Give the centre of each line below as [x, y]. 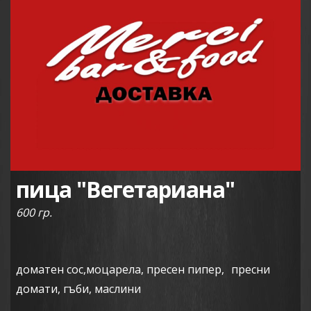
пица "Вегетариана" [125, 189]
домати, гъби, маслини [78, 288]
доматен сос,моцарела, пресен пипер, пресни [143, 269]
